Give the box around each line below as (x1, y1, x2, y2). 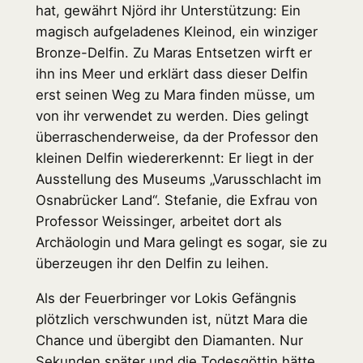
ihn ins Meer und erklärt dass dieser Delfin (35, 65, 308, 82)
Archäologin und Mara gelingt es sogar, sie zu (35, 233, 327, 250)
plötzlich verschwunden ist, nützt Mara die (35, 310, 308, 327)
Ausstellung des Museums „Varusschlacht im (35, 170, 322, 187)
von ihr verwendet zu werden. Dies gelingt (35, 107, 309, 124)
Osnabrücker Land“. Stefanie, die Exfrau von (35, 191, 318, 208)
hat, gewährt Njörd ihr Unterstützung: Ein (35, 2, 301, 19)
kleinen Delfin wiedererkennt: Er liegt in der (35, 149, 314, 166)
